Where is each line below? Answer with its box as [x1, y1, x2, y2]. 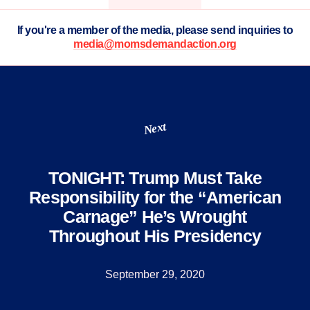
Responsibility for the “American [29, 188, 281, 207]
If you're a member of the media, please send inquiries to [17, 24, 293, 36]
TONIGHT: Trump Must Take [48, 168, 262, 188]
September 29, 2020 [105, 268, 205, 280]
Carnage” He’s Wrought [63, 207, 247, 226]
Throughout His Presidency [48, 226, 262, 246]
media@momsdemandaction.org [73, 38, 237, 50]
